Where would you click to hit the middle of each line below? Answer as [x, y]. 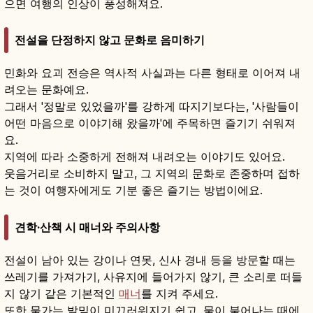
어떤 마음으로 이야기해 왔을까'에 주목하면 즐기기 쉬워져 [150, 123]
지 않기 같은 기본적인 [61, 293]
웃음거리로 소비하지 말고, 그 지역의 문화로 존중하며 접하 [152, 174]
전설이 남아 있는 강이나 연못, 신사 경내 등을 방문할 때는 [150, 260]
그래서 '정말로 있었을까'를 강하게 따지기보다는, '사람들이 [152, 107]
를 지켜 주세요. [180, 293]
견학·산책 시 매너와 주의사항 [87, 227]
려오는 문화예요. [46, 90]
